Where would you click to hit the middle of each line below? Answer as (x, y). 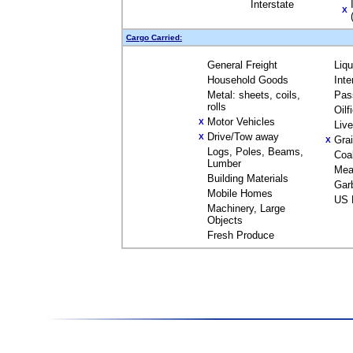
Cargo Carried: (154, 37)
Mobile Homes (240, 193)
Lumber (224, 163)
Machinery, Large (246, 208)
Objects (225, 220)
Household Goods (247, 80)
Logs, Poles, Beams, (255, 152)
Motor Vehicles (241, 122)
